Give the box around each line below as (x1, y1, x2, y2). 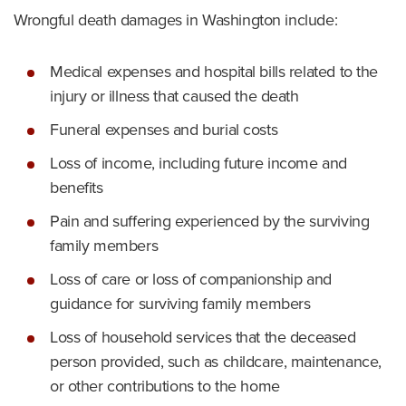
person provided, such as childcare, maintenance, (50, 350, 382, 373)
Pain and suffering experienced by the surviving (50, 209, 370, 233)
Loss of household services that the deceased (50, 325, 356, 349)
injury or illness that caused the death (50, 84, 299, 108)
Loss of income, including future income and (50, 151, 347, 175)
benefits (50, 176, 103, 199)
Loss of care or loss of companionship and (50, 267, 332, 291)
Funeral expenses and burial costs (50, 118, 278, 141)
